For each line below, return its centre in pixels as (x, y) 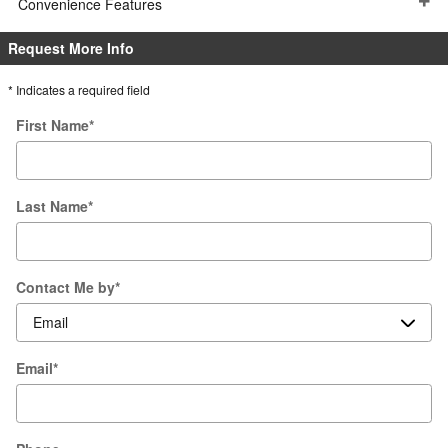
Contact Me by (65, 287)
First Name (52, 125)
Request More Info (71, 48)
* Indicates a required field (79, 90)
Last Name (52, 206)
